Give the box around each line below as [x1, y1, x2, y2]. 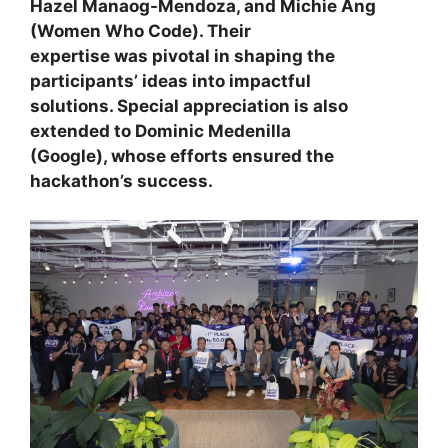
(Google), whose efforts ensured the [30, 146, 334, 167]
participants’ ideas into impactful [30, 71, 311, 92]
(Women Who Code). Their [30, 21, 251, 42]
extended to [30, 121, 135, 142]
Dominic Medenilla [135, 121, 291, 142]
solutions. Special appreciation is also [30, 96, 348, 117]
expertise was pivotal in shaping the [30, 46, 335, 67]
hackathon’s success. [30, 171, 213, 192]
